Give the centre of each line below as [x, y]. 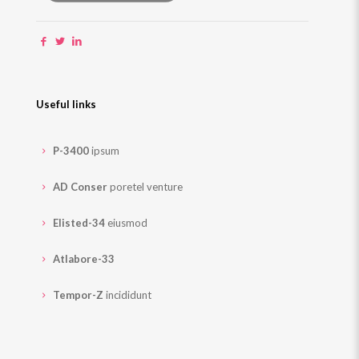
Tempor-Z [79, 295]
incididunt [128, 295]
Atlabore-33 [84, 259]
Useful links [66, 104]
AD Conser [81, 187]
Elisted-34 [79, 223]
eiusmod [127, 223]
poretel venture [145, 187]
